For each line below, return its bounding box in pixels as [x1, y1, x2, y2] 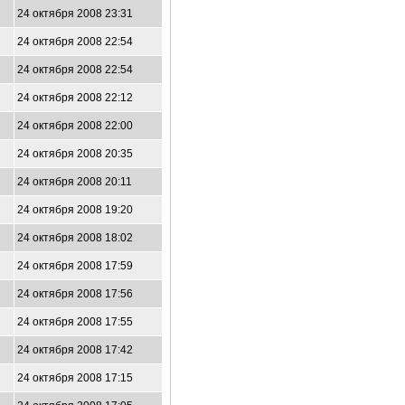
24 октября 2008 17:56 [17, 287, 133, 300]
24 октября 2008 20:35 [17, 147, 133, 160]
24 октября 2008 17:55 [17, 316, 133, 328]
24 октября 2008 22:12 [17, 91, 133, 104]
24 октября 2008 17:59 [17, 259, 133, 272]
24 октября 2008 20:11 [17, 175, 132, 188]
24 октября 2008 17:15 [17, 372, 133, 384]
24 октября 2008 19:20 [17, 203, 133, 216]
